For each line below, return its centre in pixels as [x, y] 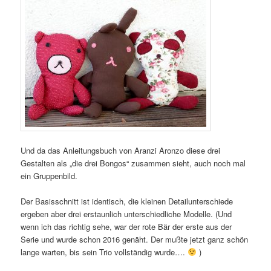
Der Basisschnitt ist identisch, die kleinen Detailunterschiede [127, 201]
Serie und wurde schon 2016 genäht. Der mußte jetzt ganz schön [135, 240]
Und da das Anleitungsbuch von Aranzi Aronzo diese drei [121, 151]
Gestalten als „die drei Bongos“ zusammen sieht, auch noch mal [133, 163]
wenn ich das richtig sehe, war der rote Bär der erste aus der [126, 227]
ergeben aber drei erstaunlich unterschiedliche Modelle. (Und [126, 214]
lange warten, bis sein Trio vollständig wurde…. [104, 252]
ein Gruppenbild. [49, 176]
